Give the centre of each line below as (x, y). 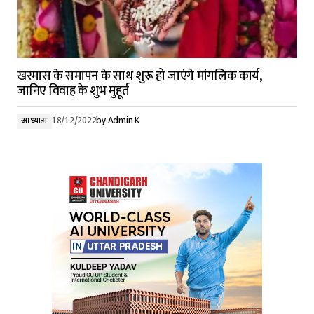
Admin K (124, 121)
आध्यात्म (34, 121)
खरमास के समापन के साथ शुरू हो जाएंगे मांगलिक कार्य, (139, 76)
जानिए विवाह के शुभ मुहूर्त (73, 91)
